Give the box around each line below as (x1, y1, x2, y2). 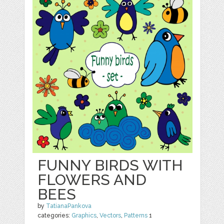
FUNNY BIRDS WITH (37, 156, 183, 174)
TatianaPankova (46, 202, 92, 209)
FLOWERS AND (37, 171, 147, 188)
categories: (37, 212, 72, 219)
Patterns (124, 212, 148, 219)
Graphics (71, 212, 97, 219)
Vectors (99, 212, 121, 219)
